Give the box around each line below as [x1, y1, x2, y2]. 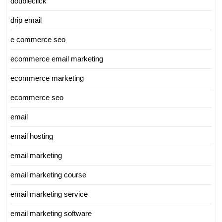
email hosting [10, 131, 53, 140]
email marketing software [10, 209, 92, 218]
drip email [10, 15, 42, 24]
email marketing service [10, 189, 88, 198]
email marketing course [10, 170, 86, 179]
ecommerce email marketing [10, 54, 103, 63]
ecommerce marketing [10, 73, 84, 82]
